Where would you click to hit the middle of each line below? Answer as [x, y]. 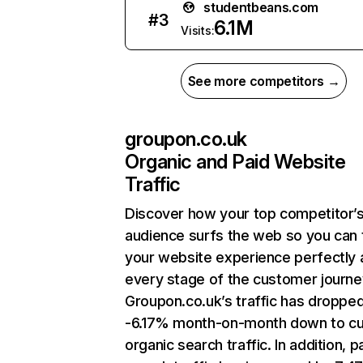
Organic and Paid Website [235, 162]
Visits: [198, 30]
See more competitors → [264, 81]
